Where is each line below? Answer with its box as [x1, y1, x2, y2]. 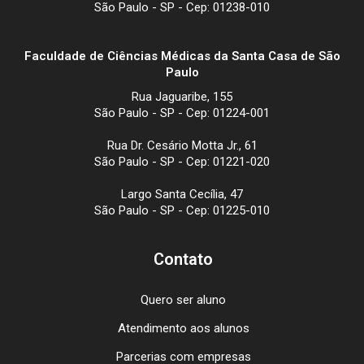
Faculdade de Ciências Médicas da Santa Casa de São [24, 49, 340, 64]
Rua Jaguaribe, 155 [132, 89, 232, 105]
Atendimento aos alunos [117, 321, 249, 336]
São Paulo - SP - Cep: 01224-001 [94, 106, 270, 121]
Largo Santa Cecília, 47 [121, 187, 243, 202]
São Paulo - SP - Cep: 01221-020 [94, 154, 270, 170]
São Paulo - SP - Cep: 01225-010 [94, 203, 270, 219]
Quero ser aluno [141, 292, 226, 308]
